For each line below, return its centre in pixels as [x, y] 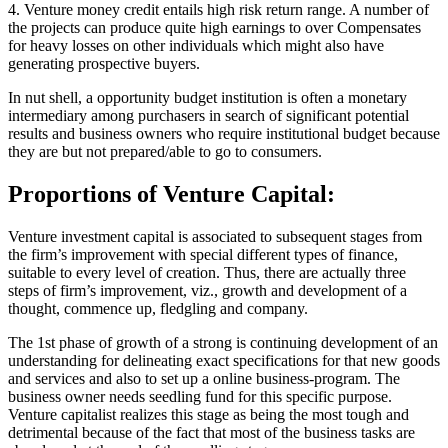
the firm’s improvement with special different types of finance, [203, 255]
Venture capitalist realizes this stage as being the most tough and [208, 415]
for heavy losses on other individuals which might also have [196, 46]
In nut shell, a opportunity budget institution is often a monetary [207, 98]
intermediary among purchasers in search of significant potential [208, 116]
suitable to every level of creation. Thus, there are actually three [207, 273]
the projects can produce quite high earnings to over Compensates [214, 28]
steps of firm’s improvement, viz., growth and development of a [207, 291]
